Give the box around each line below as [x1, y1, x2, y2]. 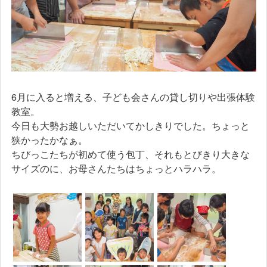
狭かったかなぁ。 [11, 132, 88, 147]
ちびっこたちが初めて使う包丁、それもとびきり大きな [11, 147, 250, 161]
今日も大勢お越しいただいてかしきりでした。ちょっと [11, 118, 250, 132]
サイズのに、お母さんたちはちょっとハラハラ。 [11, 161, 221, 175]
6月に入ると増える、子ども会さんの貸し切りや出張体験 [11, 89, 255, 104]
